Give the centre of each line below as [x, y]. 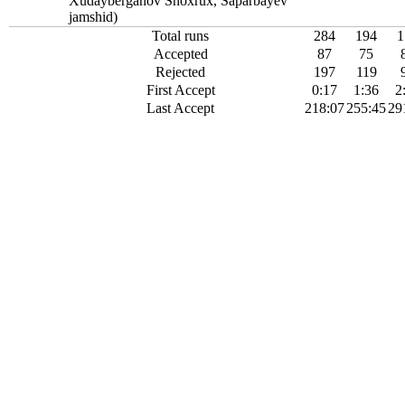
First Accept [180, 90]
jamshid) [94, 17]
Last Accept [180, 108]
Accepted [180, 54]
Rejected [180, 72]
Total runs [180, 36]
